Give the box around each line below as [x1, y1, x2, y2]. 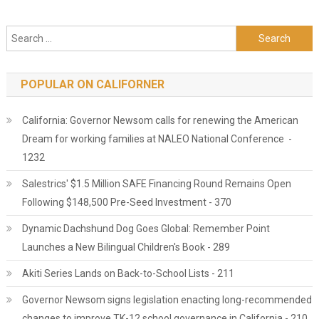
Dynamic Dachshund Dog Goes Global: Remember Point [21, 223, 270, 234]
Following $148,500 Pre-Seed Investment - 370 [21, 197, 231, 208]
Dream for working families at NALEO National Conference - [21, 133, 292, 145]
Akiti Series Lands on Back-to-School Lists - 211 [21, 268, 234, 279]
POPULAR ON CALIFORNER [20, 78, 164, 91]
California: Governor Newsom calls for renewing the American [21, 115, 298, 126]
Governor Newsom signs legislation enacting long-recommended [21, 294, 312, 305]
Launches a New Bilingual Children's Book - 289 [21, 241, 230, 253]
